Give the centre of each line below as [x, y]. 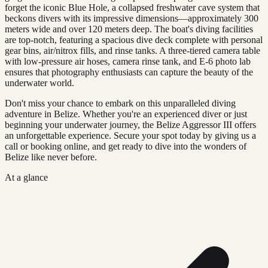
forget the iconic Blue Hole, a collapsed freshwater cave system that [132, 7]
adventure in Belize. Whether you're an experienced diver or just [126, 114]
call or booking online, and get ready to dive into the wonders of [126, 146]
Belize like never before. [51, 157]
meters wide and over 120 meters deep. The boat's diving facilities [129, 29]
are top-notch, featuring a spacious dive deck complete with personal [134, 39]
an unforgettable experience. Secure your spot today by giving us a [130, 135]
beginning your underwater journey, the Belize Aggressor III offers [130, 124]
